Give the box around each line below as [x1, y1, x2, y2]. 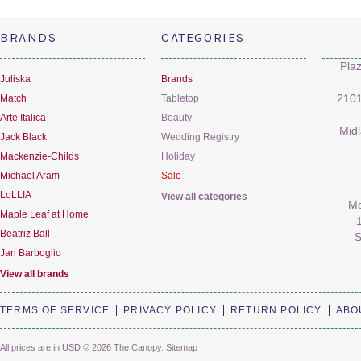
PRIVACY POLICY [123, 305, 218, 316]
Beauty [161, 112, 192, 123]
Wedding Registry [161, 131, 239, 143]
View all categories [161, 191, 247, 202]
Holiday [161, 151, 195, 162]
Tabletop [161, 93, 199, 104]
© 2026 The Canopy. [81, 342, 166, 352]
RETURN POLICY [230, 305, 322, 316]
